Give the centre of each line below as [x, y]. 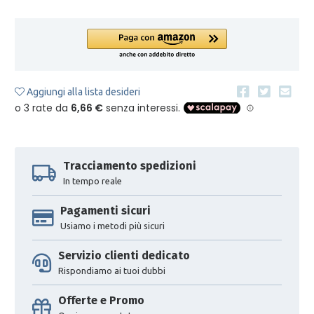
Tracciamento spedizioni [129, 165]
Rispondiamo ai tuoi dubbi [111, 270]
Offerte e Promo [101, 300]
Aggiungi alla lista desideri [82, 91]
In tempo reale [92, 180]
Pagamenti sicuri [105, 210]
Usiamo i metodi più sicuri [112, 225]
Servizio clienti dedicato [124, 255]
